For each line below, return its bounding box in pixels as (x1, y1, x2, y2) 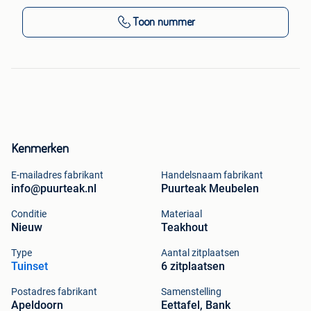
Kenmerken (11, 143, 69, 156)
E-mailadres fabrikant (11, 169, 103, 181)
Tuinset (11, 260, 48, 274)
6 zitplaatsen (161, 260, 225, 274)
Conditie (11, 208, 47, 220)
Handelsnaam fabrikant (161, 169, 263, 181)
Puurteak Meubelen (161, 182, 259, 196)
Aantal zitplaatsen (161, 247, 239, 259)
